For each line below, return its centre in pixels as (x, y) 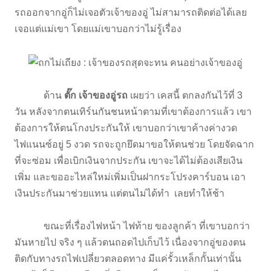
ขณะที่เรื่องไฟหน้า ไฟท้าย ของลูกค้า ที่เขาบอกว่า (132, 226)
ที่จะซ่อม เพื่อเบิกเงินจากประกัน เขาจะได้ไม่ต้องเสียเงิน (129, 160)
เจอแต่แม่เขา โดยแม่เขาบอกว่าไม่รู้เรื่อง (98, 29)
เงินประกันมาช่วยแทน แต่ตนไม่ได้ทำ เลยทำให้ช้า (121, 193)
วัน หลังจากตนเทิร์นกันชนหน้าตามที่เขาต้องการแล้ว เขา (133, 111)
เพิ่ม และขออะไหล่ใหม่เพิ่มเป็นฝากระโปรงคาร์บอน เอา (130, 177)
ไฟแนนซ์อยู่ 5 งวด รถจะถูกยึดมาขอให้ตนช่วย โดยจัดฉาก (134, 144)
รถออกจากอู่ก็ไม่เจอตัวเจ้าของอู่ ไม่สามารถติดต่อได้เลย (131, 13)
